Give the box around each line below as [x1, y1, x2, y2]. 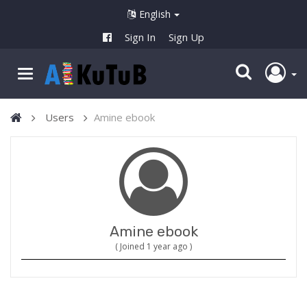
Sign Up [169, 30, 204, 45]
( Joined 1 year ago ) [115, 241, 192, 253]
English [136, 8, 174, 21]
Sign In [125, 30, 156, 45]
